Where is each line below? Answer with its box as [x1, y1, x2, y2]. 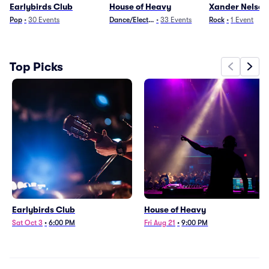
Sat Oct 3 [12, 219, 43, 227]
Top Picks [10, 59, 63, 74]
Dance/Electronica [109, 16, 169, 24]
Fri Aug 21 [144, 219, 175, 227]
